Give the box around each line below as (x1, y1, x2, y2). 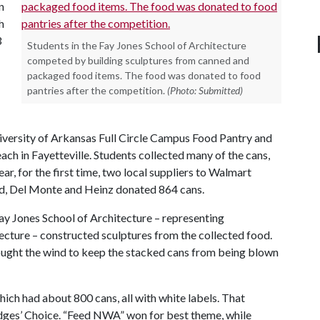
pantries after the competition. (27, 84, 165, 96)
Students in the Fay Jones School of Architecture (27, 39, 246, 51)
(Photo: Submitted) (167, 84, 243, 96)
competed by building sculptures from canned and (27, 54, 249, 66)
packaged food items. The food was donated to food (27, 69, 261, 81)
